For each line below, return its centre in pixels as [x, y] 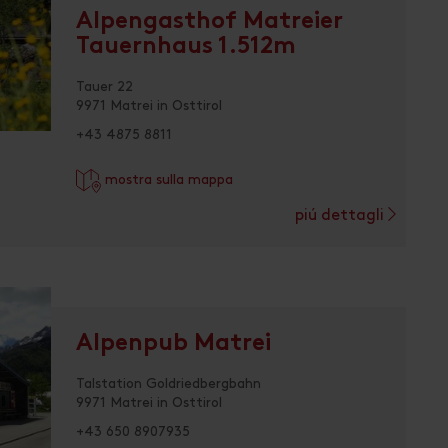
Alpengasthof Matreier [209, 22]
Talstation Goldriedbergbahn [168, 384]
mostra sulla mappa [167, 180]
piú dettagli [341, 216]
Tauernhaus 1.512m [186, 47]
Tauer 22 [104, 86]
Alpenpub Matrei [173, 345]
